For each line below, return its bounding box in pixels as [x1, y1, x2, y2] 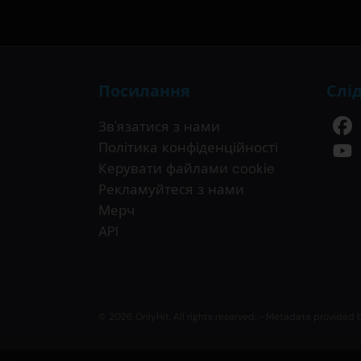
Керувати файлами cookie [98, 160, 275, 178]
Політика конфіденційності [98, 139, 278, 157]
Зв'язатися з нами [98, 118, 220, 136]
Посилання [98, 81, 190, 102]
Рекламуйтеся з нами [98, 180, 244, 199]
